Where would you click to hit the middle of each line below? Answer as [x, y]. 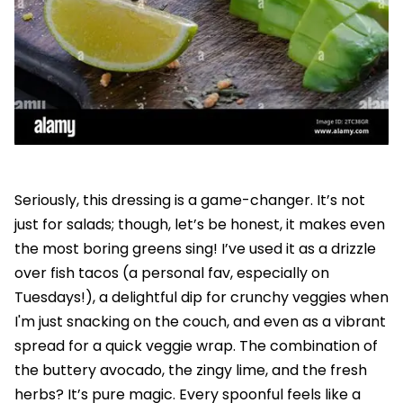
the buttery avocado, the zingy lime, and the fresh [191, 371]
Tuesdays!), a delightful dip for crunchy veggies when [201, 298]
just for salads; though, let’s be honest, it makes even [200, 225]
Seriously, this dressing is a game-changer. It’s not [190, 201]
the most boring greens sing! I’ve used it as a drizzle [195, 249]
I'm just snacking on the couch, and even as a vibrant [200, 322]
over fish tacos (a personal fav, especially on [172, 273]
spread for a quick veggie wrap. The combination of [196, 346]
